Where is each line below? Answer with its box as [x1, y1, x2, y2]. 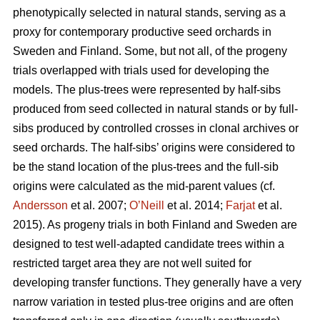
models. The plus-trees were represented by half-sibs [13, 83, 281, 96]
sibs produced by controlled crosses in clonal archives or [13, 121, 299, 134]
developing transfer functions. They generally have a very [13, 276, 301, 289]
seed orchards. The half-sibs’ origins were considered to [13, 141, 295, 154]
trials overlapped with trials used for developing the [13, 64, 269, 76]
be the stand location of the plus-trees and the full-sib [13, 160, 279, 173]
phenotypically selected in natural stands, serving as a [13, 6, 286, 19]
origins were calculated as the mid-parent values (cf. [13, 179, 275, 192]
